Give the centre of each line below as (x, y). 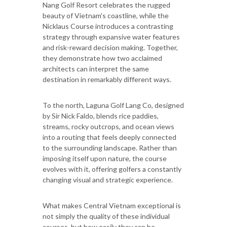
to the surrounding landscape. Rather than (110, 147)
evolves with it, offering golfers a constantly (112, 169)
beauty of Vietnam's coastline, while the (106, 15)
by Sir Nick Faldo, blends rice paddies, (101, 116)
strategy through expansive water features (111, 36)
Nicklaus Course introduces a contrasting (108, 26)
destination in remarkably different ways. (107, 79)
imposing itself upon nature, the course (105, 158)
